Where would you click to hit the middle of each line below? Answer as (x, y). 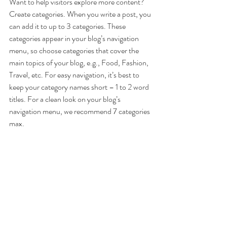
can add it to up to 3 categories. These (68, 26)
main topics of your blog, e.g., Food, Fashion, (80, 63)
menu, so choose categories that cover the (75, 50)
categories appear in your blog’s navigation (75, 38)
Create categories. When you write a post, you (81, 14)
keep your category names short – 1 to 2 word (80, 87)
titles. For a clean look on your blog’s (66, 99)
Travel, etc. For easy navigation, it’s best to (75, 75)
